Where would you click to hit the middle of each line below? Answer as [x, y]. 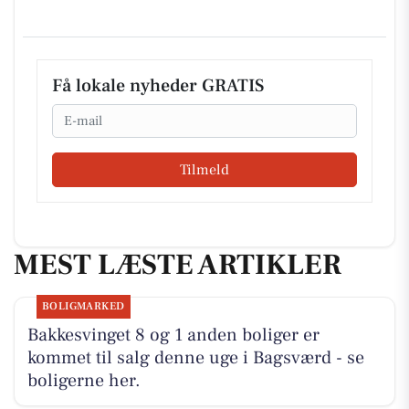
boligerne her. [84, 381]
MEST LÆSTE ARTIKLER [178, 264]
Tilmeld [204, 169]
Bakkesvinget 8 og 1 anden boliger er [173, 336]
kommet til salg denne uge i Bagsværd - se [195, 358]
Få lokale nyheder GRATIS [158, 86]
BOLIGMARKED [83, 307]
